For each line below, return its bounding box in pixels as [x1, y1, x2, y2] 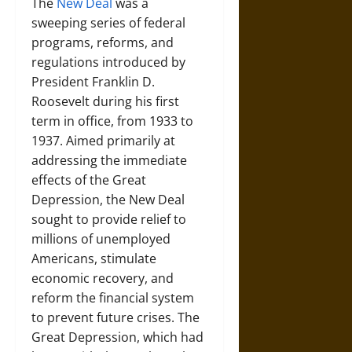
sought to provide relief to [31, 211, 186, 228]
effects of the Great [31, 171, 146, 189]
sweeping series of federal [31, 14, 185, 31]
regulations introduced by [31, 53, 185, 71]
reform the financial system [31, 289, 194, 306]
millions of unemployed [31, 230, 170, 247]
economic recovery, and [31, 269, 174, 287]
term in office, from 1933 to [31, 112, 193, 130]
